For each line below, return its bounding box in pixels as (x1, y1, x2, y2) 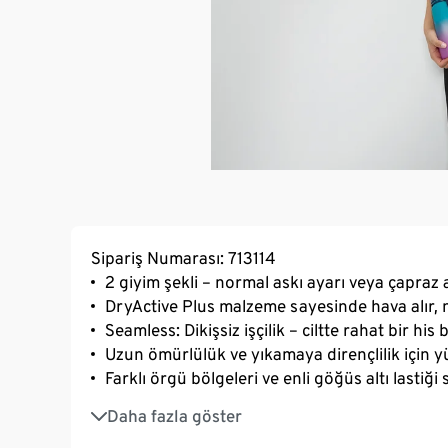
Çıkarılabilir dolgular (105, 395, 258, 416)
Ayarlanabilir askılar (105, 419, 255, 440)
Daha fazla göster (107, 405, 242, 426)
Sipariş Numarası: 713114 (91, 247, 275, 268)
